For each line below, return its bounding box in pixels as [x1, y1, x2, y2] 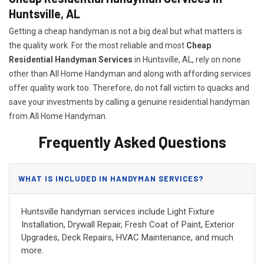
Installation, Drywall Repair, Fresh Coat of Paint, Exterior [21, 219, 235, 230]
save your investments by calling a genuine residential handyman [9, 97, 250, 107]
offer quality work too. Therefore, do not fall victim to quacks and [9, 83, 249, 93]
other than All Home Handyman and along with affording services [9, 69, 251, 79]
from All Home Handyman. [9, 111, 107, 121]
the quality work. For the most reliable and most [9, 41, 186, 51]
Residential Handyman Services [9, 55, 133, 65]
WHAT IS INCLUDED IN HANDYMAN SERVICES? [18, 174, 204, 184]
